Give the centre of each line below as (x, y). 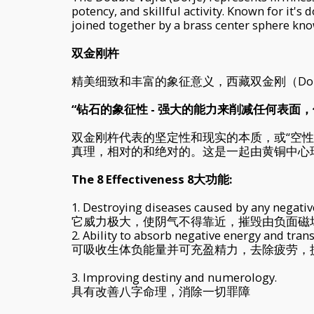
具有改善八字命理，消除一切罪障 (161, 291)
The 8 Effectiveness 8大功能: (152, 179)
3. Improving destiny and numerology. (174, 277)
